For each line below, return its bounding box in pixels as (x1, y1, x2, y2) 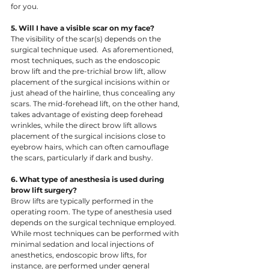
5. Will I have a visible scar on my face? (11, 23, 156, 33)
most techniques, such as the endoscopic (11, 56, 162, 65)
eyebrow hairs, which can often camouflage (11, 142, 171, 152)
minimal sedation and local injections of (11, 240, 156, 249)
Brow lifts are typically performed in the (11, 196, 155, 206)
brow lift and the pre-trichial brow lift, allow (11, 67, 168, 76)
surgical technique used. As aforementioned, (11, 45, 175, 55)
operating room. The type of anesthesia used (11, 207, 174, 217)
